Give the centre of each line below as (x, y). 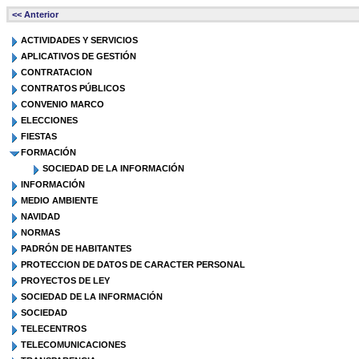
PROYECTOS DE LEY (65, 280)
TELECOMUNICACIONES (73, 345)
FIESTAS (39, 136)
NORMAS (40, 232)
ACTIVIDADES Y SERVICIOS (79, 40)
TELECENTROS (54, 329)
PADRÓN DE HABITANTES (76, 248)
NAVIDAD (40, 216)
